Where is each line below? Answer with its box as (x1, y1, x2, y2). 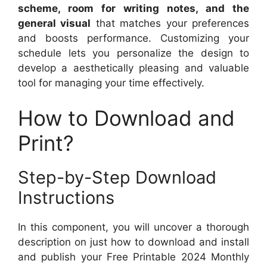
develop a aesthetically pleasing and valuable (18, 61, 249, 74)
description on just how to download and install (18, 236, 249, 249)
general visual (18, 17, 91, 29)
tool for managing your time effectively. (18, 76, 204, 89)
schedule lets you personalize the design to (18, 46, 249, 59)
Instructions (18, 187, 114, 209)
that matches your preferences (91, 17, 250, 29)
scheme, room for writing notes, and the (18, 2, 249, 14)
